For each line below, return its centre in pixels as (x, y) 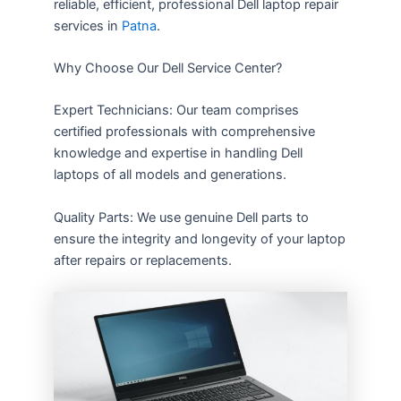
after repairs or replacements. (143, 260)
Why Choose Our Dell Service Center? (168, 68)
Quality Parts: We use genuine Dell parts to (181, 217)
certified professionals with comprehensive (184, 132)
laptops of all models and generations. (170, 175)
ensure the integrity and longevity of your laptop (200, 239)
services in (86, 26)
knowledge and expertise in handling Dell (178, 154)
